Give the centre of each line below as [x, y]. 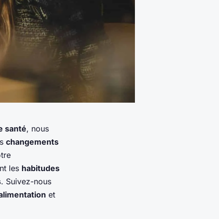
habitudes [41, 168]
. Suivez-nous [26, 182]
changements [32, 142]
